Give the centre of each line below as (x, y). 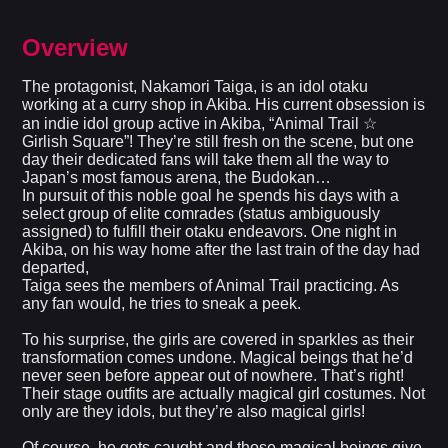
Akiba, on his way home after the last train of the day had (221, 250)
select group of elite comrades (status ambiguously (201, 214)
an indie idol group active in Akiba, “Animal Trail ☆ (200, 124)
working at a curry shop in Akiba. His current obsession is (224, 105)
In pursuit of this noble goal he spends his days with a (211, 196)
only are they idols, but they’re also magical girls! (194, 412)
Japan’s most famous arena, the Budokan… (177, 178)
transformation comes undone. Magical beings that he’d (218, 358)
